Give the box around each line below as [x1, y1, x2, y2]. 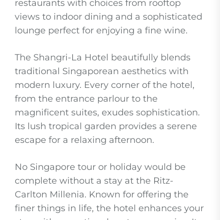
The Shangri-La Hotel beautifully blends [15, 52, 191, 63]
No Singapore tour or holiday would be [15, 162, 186, 173]
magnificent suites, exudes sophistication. [15, 107, 200, 118]
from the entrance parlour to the [15, 93, 158, 105]
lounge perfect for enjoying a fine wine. [15, 25, 188, 36]
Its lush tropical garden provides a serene [15, 121, 197, 132]
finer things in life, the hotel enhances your [15, 203, 204, 214]
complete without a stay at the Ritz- [15, 175, 173, 187]
